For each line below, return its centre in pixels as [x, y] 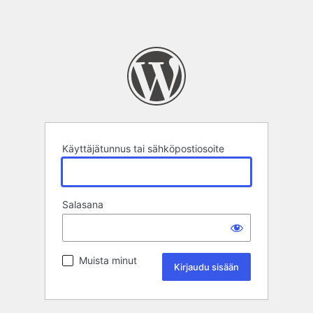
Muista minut [108, 261]
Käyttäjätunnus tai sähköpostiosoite [143, 149]
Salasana [83, 205]
